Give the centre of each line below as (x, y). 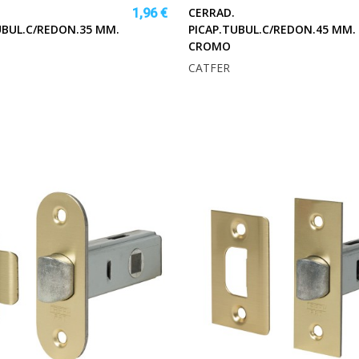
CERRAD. (212, 13)
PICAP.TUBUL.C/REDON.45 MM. (272, 30)
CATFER (209, 68)
